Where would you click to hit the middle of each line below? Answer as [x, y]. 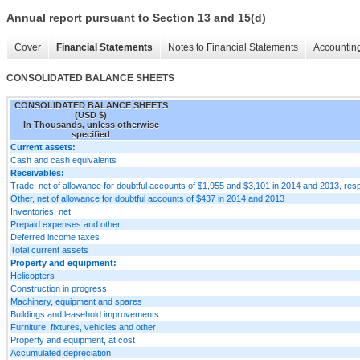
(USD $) [91, 115]
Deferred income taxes [55, 237]
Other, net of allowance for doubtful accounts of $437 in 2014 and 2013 [147, 198]
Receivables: [37, 172]
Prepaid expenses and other [65, 224]
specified [91, 134]
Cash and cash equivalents [63, 160]
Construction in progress [59, 288]
